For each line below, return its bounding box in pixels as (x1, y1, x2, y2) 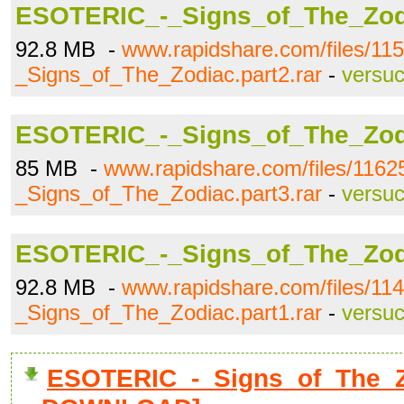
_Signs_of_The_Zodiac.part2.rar (15, 62, 322, 87)
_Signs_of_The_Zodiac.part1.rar (15, 300, 322, 325)
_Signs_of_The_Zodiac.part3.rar (15, 181, 322, 206)
